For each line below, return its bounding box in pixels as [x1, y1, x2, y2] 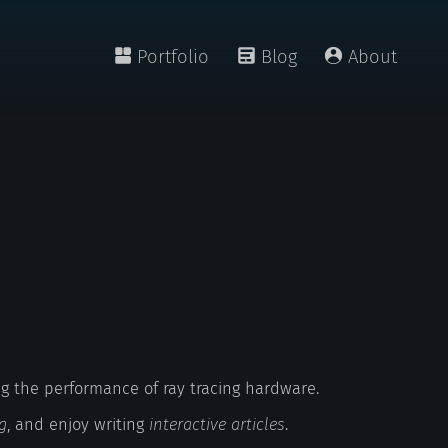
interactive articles [148, 414, 285, 434]
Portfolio [137, 46, 210, 69]
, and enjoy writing [6, 414, 149, 434]
